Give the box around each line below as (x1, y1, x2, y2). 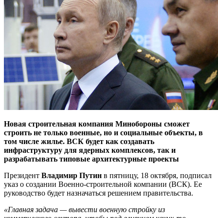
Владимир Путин (41, 171, 102, 180)
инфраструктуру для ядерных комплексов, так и (4, 145, 176, 154)
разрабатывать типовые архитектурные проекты (4, 154, 179, 163)
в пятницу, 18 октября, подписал (102, 171, 212, 180)
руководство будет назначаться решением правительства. (4, 188, 193, 197)
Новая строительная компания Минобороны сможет (4, 119, 190, 128)
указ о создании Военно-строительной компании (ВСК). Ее (4, 180, 202, 188)
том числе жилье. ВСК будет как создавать (4, 137, 154, 145)
